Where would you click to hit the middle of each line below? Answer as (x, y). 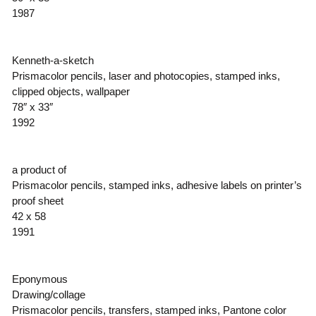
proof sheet (37, 201)
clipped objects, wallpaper (71, 92)
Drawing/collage (48, 295)
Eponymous (39, 279)
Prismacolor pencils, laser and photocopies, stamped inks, (146, 76)
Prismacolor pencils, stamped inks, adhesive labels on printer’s (157, 186)
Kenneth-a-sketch (53, 61)
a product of (39, 170)
